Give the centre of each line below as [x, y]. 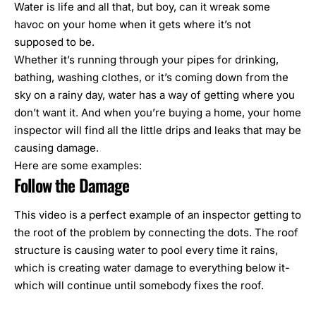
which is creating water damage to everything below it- [152, 267]
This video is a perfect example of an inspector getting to [158, 214]
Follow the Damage [72, 185]
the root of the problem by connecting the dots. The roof [156, 232]
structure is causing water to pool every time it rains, [146, 250]
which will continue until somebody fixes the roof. [139, 285]
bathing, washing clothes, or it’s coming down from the [151, 78]
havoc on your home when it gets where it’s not [133, 25]
